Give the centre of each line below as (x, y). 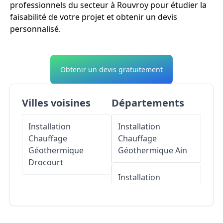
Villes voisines (56, 103)
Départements (148, 103)
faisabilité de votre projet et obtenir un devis (94, 17)
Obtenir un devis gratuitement (111, 69)
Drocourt (46, 162)
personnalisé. (35, 29)
